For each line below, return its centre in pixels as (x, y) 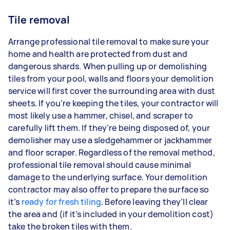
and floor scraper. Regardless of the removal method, (112, 152)
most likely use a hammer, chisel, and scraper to (101, 115)
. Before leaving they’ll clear (155, 202)
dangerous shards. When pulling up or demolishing (108, 66)
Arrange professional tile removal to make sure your (109, 41)
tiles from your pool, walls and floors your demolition (111, 78)
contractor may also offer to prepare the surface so (109, 189)
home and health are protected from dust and (98, 54)
